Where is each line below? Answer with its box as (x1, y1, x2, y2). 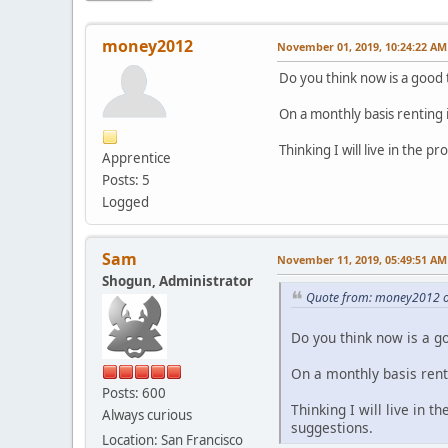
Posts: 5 (102, 170, 150, 189)
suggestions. (291, 418, 373, 438)
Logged (102, 192, 149, 211)
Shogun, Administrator (102, 271, 253, 290)
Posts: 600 (102, 383, 166, 402)
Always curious (102, 405, 192, 424)
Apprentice (102, 148, 171, 167)
